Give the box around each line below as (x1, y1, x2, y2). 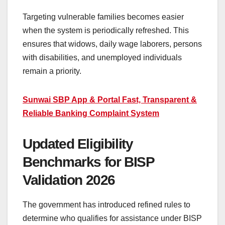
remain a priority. (23, 66, 81, 75)
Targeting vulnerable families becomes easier (23, 12, 184, 21)
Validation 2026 (23, 172, 116, 188)
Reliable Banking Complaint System (23, 108, 159, 118)
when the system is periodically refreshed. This (23, 26, 189, 35)
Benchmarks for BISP (23, 154, 154, 170)
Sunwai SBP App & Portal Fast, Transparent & (23, 95, 197, 104)
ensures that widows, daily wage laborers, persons (23, 39, 202, 48)
